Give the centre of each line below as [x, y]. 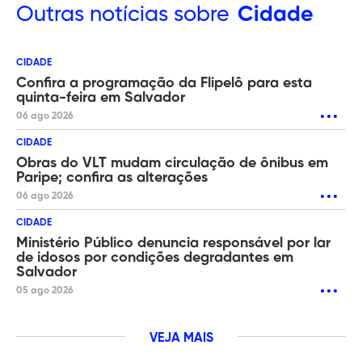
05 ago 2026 [45, 290]
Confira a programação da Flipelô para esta [164, 83]
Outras [50, 15]
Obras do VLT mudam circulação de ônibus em [172, 163]
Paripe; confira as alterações [112, 177]
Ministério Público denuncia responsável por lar [173, 243]
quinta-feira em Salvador [101, 97]
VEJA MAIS [181, 338]
